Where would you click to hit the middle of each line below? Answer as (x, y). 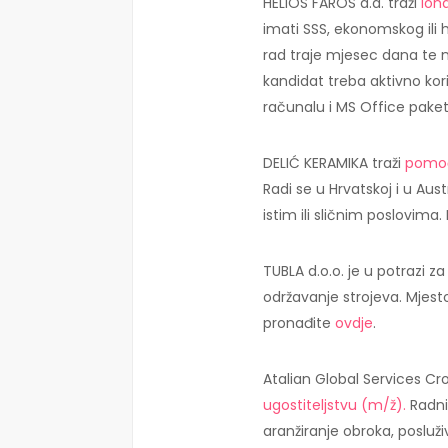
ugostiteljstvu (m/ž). (334, 404)
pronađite (299, 322)
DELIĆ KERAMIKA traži (334, 162)
